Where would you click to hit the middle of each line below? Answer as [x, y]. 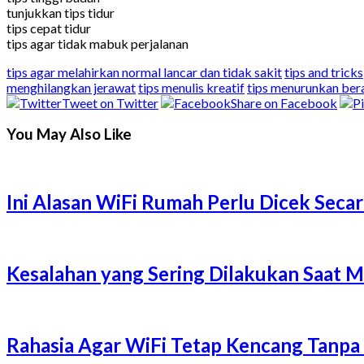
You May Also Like [69, 134]
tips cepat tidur [49, 28]
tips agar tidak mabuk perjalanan [97, 43]
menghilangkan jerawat [71, 87]
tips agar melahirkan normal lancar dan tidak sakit [144, 71]
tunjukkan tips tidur [61, 12]
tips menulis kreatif [191, 87]
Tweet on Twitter [110, 102]
